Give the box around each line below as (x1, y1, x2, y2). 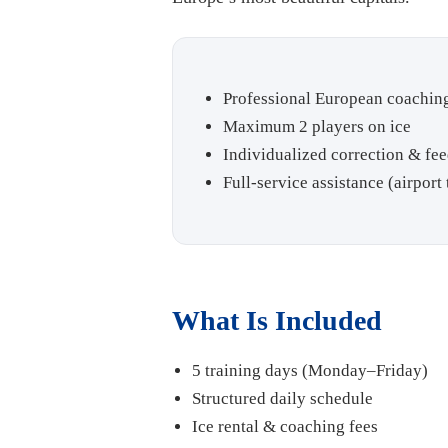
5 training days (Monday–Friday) (192, 361, 428, 381)
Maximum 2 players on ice (223, 117, 411, 137)
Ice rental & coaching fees (192, 417, 378, 437)
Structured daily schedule (192, 389, 373, 409)
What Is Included (172, 305, 382, 337)
